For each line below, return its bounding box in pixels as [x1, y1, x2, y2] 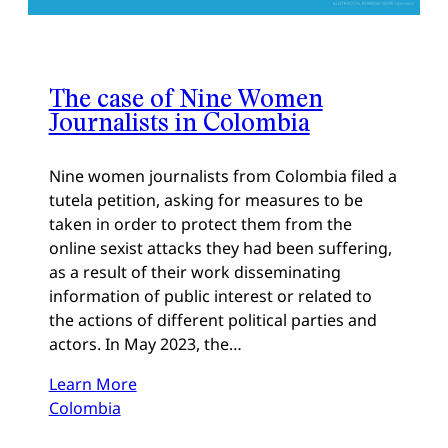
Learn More [48, 372, 137, 395]
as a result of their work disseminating [48, 260, 341, 283]
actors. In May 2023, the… [48, 332, 242, 355]
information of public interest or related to [48, 284, 372, 307]
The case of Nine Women [48, 81, 323, 113]
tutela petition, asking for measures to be [48, 188, 363, 211]
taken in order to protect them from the [48, 212, 352, 235]
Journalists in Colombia [48, 105, 310, 137]
